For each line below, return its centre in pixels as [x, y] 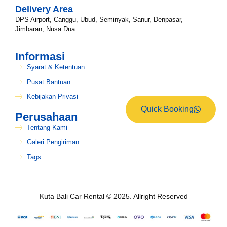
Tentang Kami [47, 128]
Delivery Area [44, 9]
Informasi [40, 57]
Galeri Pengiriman [53, 142]
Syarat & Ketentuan [55, 67]
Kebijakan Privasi [52, 97]
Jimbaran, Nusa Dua [45, 29]
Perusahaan [46, 117]
